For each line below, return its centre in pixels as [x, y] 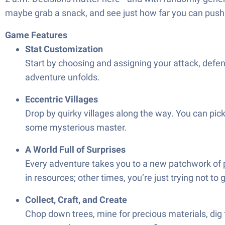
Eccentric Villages [62, 99]
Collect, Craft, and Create [76, 200]
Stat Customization [64, 49]
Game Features [36, 35]
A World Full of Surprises [75, 149]
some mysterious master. [76, 127]
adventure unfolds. [63, 77]
